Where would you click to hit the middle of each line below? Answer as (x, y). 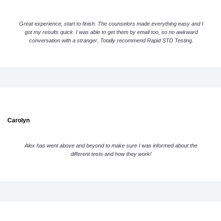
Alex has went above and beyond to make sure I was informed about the (111, 146)
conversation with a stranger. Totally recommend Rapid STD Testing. (111, 40)
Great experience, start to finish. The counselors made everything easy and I (111, 23)
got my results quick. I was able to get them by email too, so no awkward (111, 32)
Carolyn (18, 120)
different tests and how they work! (111, 154)
